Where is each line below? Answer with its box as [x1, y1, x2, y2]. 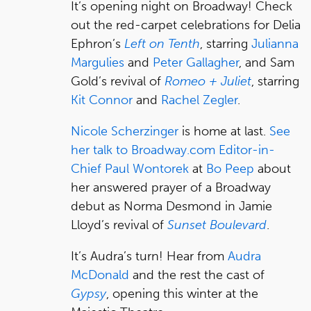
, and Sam [239, 54, 294, 70]
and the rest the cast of [129, 267, 264, 283]
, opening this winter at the [106, 285, 258, 301]
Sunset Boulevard [167, 217, 267, 233]
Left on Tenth [124, 35, 200, 51]
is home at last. [178, 123, 269, 139]
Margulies [71, 54, 124, 70]
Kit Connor [71, 92, 133, 108]
